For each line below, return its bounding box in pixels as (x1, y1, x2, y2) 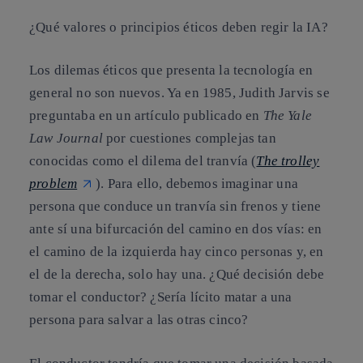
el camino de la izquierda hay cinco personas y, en (29, 244, 324, 259)
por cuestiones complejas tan (106, 130, 276, 146)
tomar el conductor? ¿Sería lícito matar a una (29, 289, 293, 305)
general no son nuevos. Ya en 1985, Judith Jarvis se (29, 85, 330, 100)
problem (29, 176, 78, 191)
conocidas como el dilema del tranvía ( (29, 153, 257, 169)
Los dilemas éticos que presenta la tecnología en (29, 62, 314, 78)
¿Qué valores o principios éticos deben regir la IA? (29, 19, 328, 35)
